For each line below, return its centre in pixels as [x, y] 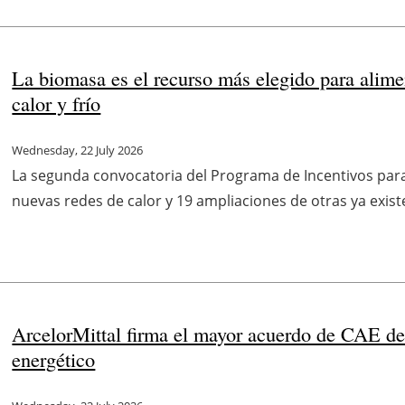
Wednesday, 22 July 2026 [78, 150]
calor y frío [57, 104]
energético [54, 359]
